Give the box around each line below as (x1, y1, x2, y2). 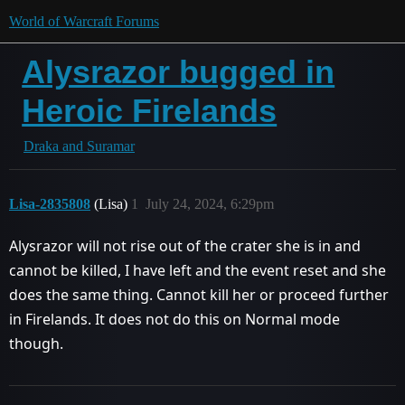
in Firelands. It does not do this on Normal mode (9, 309, 340, 329)
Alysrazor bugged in (22, 53, 335, 90)
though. (9, 334, 63, 353)
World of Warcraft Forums (9, 14, 159, 29)
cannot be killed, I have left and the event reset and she (9, 260, 386, 280)
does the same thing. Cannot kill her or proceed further (9, 285, 389, 305)
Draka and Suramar (24, 138, 135, 154)
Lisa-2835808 (9, 196, 90, 212)
